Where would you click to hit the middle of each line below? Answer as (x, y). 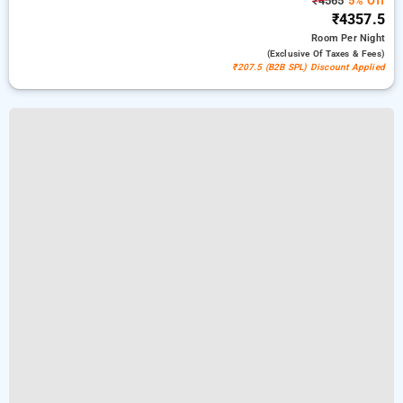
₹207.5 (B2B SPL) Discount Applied (309, 67)
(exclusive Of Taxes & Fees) (326, 54)
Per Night (363, 38)
